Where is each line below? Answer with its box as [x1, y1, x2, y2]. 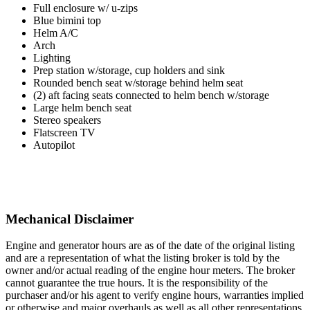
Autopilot [33, 138, 75, 151]
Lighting [33, 51, 71, 64]
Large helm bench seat [33, 101, 131, 113]
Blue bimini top [33, 14, 101, 26]
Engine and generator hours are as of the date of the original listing [6, 239, 295, 252]
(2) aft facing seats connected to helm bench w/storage [33, 89, 269, 101]
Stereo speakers [33, 113, 101, 126]
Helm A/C [33, 26, 78, 39]
